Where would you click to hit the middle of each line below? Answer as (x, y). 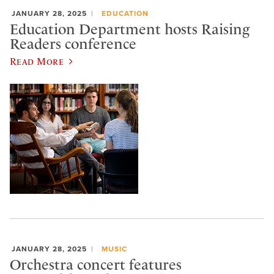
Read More (37, 61)
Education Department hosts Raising (130, 29)
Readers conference (73, 44)
